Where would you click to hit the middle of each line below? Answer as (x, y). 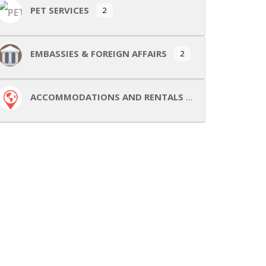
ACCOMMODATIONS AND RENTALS (107, 97)
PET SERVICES (60, 10)
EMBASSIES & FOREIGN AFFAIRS (99, 54)
